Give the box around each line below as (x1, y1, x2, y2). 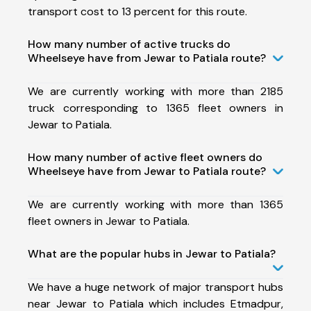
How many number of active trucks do (28, 36, 230, 51)
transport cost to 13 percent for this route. (28, 3, 247, 19)
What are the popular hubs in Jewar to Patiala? (28, 246, 276, 261)
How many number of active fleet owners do (28, 149, 262, 165)
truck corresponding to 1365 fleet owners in (28, 100, 283, 115)
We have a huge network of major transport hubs (28, 279, 283, 294)
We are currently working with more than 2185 (28, 83, 283, 99)
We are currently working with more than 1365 (28, 196, 283, 212)
